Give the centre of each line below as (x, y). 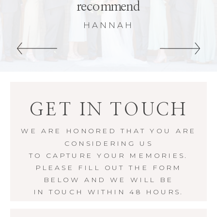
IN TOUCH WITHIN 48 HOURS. (108, 192)
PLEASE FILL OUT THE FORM (108, 168)
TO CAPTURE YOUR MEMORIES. (108, 155)
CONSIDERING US (108, 143)
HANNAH (108, 25)
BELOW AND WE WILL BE (108, 180)
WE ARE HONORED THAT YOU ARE (108, 131)
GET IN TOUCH (108, 110)
